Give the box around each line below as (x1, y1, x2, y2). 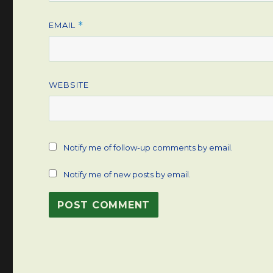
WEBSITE (49, 80, 90, 90)
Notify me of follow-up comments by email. (63, 143, 233, 153)
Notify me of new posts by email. (63, 169, 191, 180)
